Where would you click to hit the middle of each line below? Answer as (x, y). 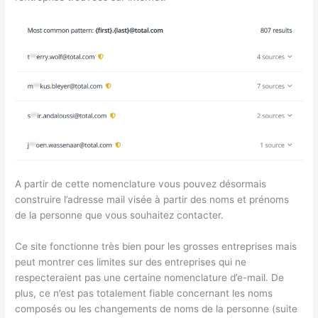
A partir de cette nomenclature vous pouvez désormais (141, 183)
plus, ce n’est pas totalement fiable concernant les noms (144, 293)
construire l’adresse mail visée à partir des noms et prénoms (152, 199)
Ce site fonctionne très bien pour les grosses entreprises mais (156, 246)
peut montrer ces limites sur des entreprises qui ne (131, 262)
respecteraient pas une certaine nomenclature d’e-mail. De (150, 277)
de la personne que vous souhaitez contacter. (120, 215)
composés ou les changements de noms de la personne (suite (157, 308)
